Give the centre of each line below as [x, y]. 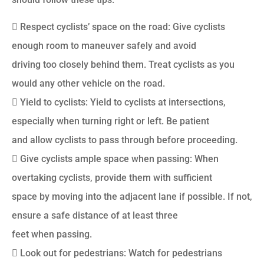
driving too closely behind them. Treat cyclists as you [123, 65]
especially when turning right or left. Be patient [110, 121]
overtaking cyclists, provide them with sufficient [112, 178]
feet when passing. [52, 235]
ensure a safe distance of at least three [95, 216]
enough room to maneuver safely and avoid [104, 46]
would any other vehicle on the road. [88, 84]
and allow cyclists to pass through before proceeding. [125, 140]
